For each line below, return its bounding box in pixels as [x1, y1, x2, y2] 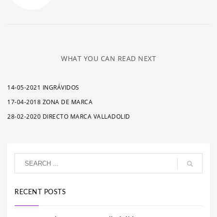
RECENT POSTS [15, 189, 66, 196]
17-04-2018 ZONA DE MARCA [7, 98, 93, 106]
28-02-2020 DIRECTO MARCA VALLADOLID [7, 112, 130, 121]
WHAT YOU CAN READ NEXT [61, 54, 156, 63]
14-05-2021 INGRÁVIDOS [7, 83, 79, 92]
